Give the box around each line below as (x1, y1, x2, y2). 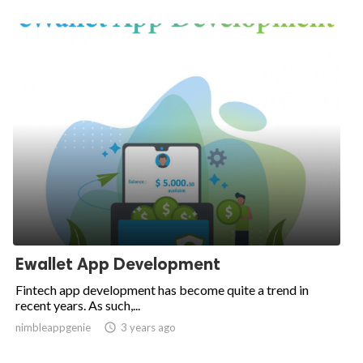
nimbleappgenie (15, 321, 91, 334)
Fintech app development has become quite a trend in (15, 282, 309, 297)
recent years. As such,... (15, 297, 140, 313)
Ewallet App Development (15, 254, 220, 274)
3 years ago (121, 321, 176, 334)
